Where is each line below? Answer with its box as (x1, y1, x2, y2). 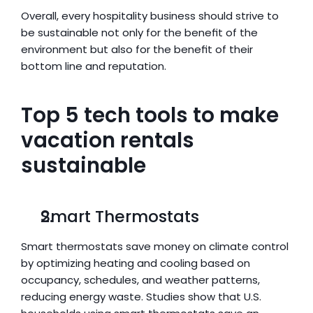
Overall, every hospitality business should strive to (21, 8, 279, 23)
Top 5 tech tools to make (21, 101, 279, 129)
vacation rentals (21, 126, 194, 154)
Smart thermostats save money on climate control (21, 239, 289, 254)
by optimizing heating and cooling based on (21, 256, 250, 270)
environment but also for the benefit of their (21, 42, 253, 57)
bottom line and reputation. (21, 59, 166, 73)
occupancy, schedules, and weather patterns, (21, 272, 260, 287)
